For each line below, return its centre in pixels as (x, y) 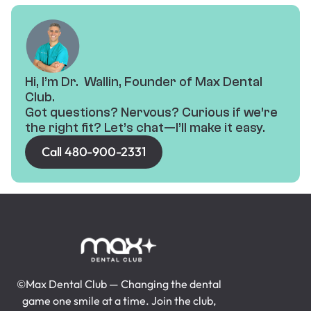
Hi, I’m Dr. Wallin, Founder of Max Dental (144, 82)
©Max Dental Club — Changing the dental (119, 284)
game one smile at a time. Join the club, (119, 301)
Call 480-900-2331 (94, 152)
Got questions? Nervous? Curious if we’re (151, 113)
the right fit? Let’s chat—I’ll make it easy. (145, 128)
